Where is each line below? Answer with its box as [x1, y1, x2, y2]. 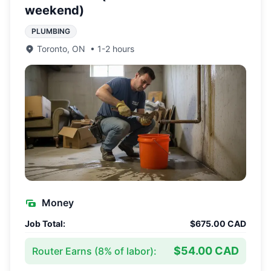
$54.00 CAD [174, 244, 239, 257]
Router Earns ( [32, 244, 98, 257]
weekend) [25, 3, 84, 18]
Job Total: [25, 218, 65, 229]
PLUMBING [31, 27, 70, 36]
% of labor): [104, 244, 157, 257]
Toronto [37, 44, 67, 54]
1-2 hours [97, 44, 134, 54]
